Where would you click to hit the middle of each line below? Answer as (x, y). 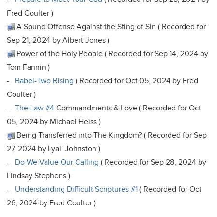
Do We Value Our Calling (57, 162)
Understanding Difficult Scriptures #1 (77, 189)
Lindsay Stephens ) (39, 176)
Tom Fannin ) (29, 67)
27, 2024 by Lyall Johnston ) (54, 148)
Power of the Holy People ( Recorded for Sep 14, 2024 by (112, 54)
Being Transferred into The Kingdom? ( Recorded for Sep (111, 135)
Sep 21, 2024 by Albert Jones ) (58, 40)
